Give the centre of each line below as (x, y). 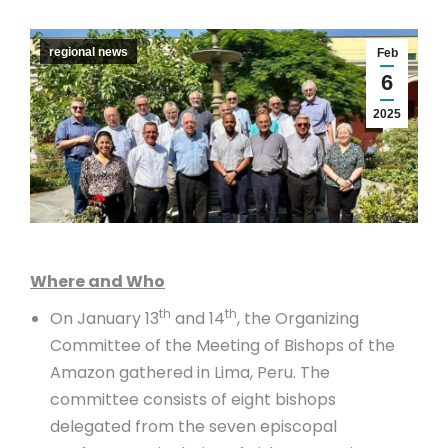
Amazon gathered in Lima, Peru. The (190, 372)
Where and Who (97, 281)
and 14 (198, 318)
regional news (88, 52)
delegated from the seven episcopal (193, 426)
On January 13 (104, 318)
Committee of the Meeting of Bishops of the (222, 345)
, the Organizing (298, 318)
